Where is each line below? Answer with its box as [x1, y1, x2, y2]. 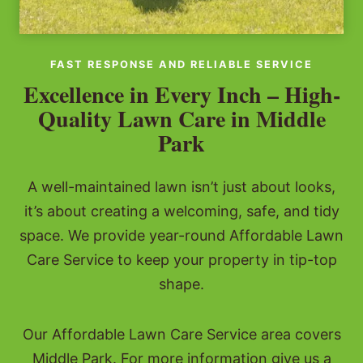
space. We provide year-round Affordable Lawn [19, 227, 344, 245]
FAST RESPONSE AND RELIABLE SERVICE [50, 58, 313, 71]
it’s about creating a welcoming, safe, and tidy [23, 203, 340, 220]
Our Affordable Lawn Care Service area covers [22, 326, 341, 344]
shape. [159, 275, 204, 293]
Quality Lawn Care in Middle [37, 102, 326, 136]
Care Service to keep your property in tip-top [26, 251, 337, 269]
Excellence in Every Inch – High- [23, 78, 340, 112]
